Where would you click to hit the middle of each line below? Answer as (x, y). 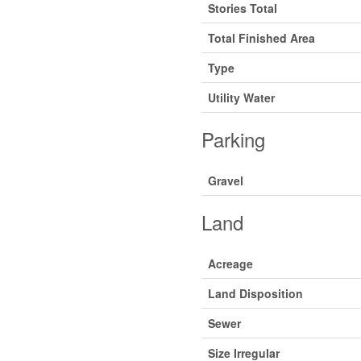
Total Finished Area (261, 38)
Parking (233, 139)
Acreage (230, 264)
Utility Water (241, 98)
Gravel (225, 181)
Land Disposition (255, 294)
